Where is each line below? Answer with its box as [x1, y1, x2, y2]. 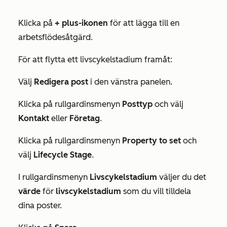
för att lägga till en [108, 18, 179, 28]
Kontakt [18, 113, 51, 123]
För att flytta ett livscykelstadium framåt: [18, 55, 172, 64]
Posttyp [122, 99, 153, 109]
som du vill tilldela [121, 186, 191, 196]
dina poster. [18, 201, 62, 210]
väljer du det [157, 172, 206, 182]
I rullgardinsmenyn [18, 172, 90, 182]
